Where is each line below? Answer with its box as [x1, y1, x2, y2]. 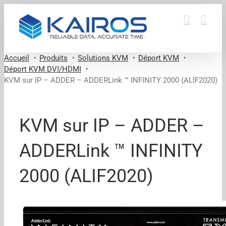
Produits [39, 53, 68, 63]
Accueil [4, 53, 29, 63]
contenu [4, 27, 31, 36]
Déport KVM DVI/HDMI [4, 65, 81, 74]
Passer [4, 5, 27, 14]
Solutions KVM [78, 53, 128, 63]
